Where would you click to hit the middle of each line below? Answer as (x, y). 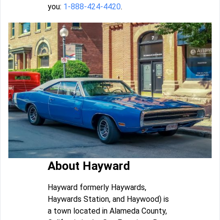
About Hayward (89, 166)
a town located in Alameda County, (107, 211)
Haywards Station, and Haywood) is (108, 199)
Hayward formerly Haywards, (97, 187)
